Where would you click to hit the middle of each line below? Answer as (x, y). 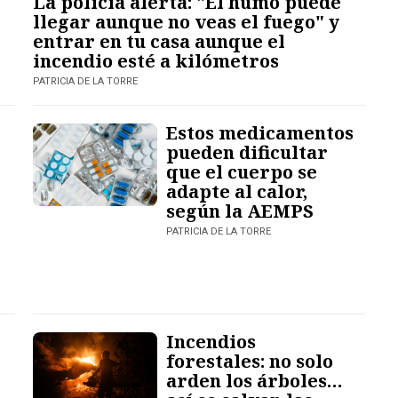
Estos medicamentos (260, 132)
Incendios (211, 341)
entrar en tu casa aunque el (159, 41)
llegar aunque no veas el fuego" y (187, 21)
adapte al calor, (237, 191)
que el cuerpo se (242, 171)
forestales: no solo (250, 361)
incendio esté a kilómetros (156, 60)
